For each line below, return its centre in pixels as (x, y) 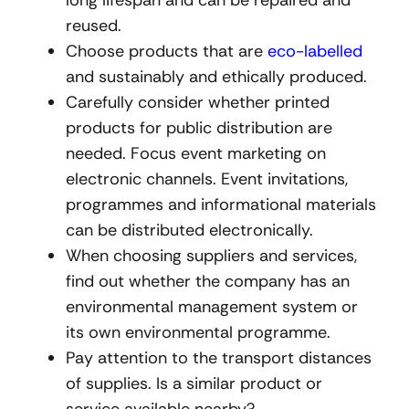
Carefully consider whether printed (198, 102)
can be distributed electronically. (189, 230)
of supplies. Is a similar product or (194, 383)
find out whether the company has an (208, 281)
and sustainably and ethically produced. (216, 76)
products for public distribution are (199, 127)
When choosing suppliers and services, (211, 255)
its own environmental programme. (198, 332)
